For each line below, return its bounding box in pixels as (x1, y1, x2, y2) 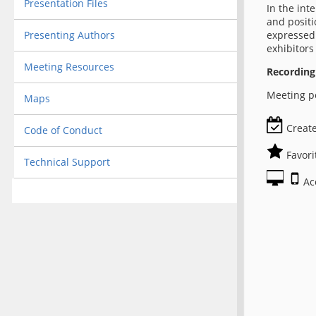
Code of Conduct (23, 123, 102, 137)
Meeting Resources (23, 59, 114, 73)
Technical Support (23, 154, 110, 169)
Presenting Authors (23, 28, 115, 42)
